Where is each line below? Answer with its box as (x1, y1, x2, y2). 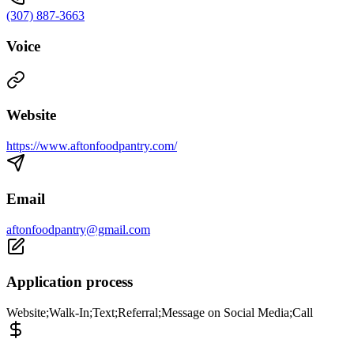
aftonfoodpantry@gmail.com (6, 222, 150, 236)
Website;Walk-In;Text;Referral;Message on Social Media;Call (6, 306, 313, 320)
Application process (6, 273, 133, 291)
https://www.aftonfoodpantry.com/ (6, 139, 177, 153)
